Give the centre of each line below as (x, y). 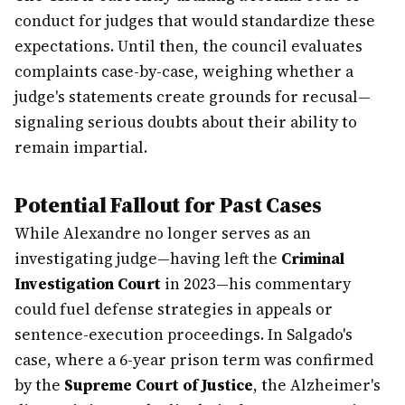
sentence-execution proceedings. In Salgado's (184, 334)
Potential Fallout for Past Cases (168, 205)
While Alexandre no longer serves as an (163, 233)
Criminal (313, 259)
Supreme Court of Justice (159, 385)
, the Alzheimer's (317, 385)
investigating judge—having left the (148, 259)
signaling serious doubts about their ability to (186, 122)
